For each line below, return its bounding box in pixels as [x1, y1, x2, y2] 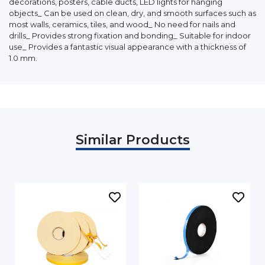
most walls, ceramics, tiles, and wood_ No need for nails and [9, 19, 235, 29]
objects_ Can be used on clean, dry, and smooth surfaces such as [9, 8, 256, 18]
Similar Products [75, 131, 190, 148]
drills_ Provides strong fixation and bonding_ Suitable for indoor [9, 30, 251, 40]
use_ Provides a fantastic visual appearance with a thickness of [9, 41, 246, 51]
